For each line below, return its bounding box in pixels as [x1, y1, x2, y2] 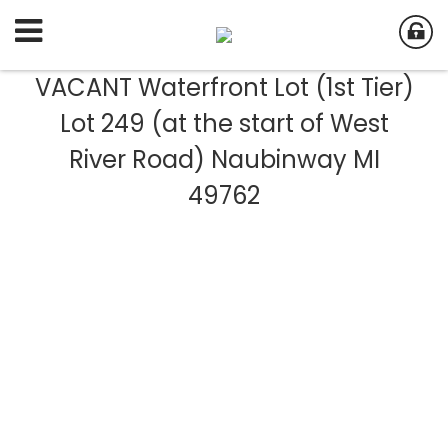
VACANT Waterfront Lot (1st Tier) [34, 71, 414, 104]
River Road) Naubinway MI [68, 143, 380, 176]
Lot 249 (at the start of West [59, 107, 389, 140]
